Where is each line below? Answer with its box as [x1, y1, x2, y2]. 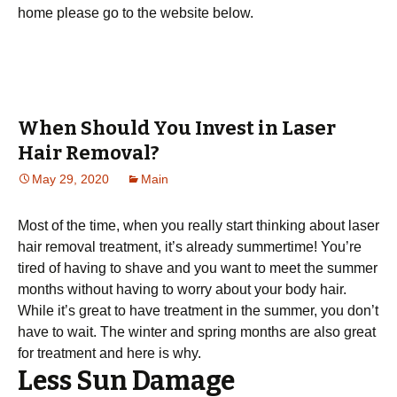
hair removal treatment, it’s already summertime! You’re [18, 239, 362, 254]
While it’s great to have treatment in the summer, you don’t [18, 303, 378, 318]
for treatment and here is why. [18, 346, 201, 361]
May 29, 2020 [32, 172, 109, 186]
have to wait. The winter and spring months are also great [18, 324, 376, 339]
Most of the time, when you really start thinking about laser [18, 218, 379, 233]
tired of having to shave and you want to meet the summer [18, 261, 378, 276]
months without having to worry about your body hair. [18, 282, 346, 297]
